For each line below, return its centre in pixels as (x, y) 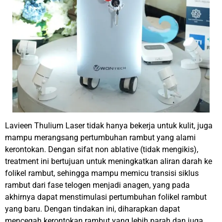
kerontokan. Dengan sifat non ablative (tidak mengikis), (102, 149)
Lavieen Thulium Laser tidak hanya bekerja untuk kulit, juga (109, 125)
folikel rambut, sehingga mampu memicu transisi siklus (102, 173)
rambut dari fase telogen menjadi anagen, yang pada (97, 185)
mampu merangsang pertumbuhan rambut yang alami (100, 137)
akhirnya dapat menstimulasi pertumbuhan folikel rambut (106, 197)
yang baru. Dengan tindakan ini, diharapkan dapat (92, 209)
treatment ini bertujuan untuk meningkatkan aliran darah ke (109, 161)
